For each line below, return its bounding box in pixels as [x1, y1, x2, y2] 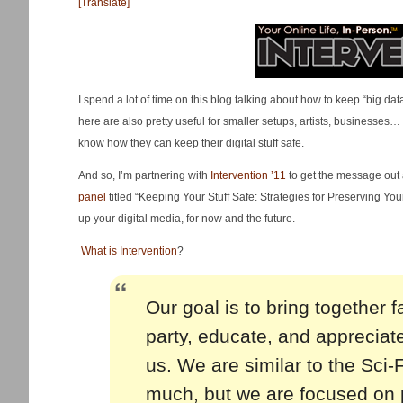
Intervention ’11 [210, 169, 286, 182]
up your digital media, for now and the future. [78, 212, 295, 225]
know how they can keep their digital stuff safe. [78, 137, 304, 149]
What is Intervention [81, 245, 177, 257]
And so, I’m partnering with [78, 169, 210, 182]
